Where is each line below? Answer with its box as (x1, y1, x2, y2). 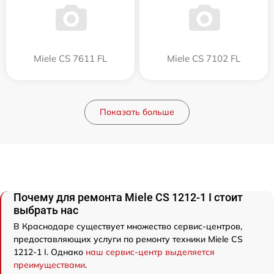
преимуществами (13, 259, 85, 270)
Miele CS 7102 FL (167, 53, 240, 64)
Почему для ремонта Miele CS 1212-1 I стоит (13, 191, 243, 204)
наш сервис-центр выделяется (86, 246, 215, 257)
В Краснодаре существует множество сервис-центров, (13, 221, 242, 232)
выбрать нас (13, 204, 78, 217)
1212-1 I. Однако (13, 246, 86, 257)
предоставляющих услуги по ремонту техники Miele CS (13, 234, 243, 245)
